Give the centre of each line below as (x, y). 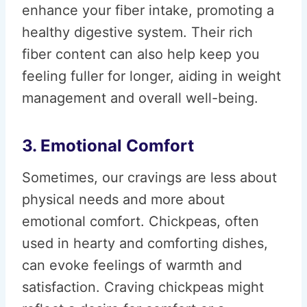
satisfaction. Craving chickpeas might (143, 287)
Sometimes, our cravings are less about (149, 177)
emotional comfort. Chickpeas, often (140, 221)
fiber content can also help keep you (141, 54)
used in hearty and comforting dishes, (145, 243)
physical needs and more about (123, 199)
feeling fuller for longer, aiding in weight (151, 76)
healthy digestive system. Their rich (137, 32)
